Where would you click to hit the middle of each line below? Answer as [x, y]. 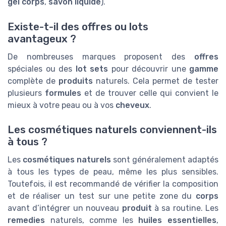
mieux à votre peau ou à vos [62, 105]
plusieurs [26, 93]
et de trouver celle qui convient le [150, 93]
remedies [26, 220]
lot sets [92, 69]
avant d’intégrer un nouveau [65, 208]
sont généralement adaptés [165, 159]
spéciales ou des [42, 69]
